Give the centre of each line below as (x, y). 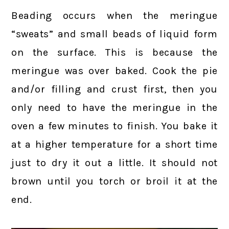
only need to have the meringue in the (114, 107)
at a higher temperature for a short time (114, 144)
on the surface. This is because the (114, 52)
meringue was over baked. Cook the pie (114, 71)
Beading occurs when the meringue (114, 15)
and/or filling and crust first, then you (114, 89)
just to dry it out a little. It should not (114, 163)
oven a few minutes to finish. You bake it (114, 126)
